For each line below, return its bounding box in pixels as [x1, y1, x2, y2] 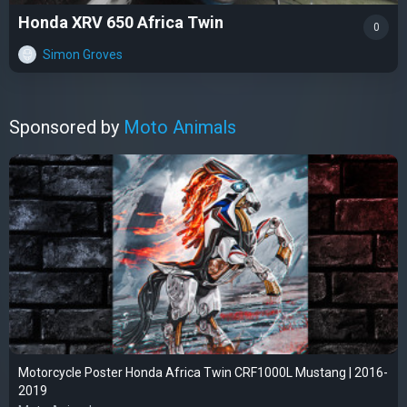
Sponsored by [9, 116, 124, 139]
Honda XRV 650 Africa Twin [18, 13, 223, 33]
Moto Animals [124, 116, 236, 139]
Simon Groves [43, 47, 123, 63]
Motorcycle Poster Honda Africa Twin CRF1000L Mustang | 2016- [18, 365, 388, 381]
